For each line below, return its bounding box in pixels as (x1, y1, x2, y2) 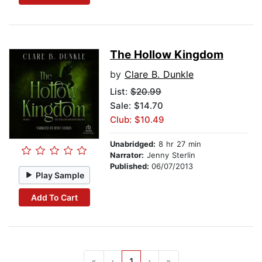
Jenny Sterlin (144, 150, 195, 160)
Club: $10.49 (110, 114, 164, 126)
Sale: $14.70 (110, 100, 163, 112)
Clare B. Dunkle (125, 68, 194, 81)
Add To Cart (30, 192, 78, 202)
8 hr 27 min (156, 139, 201, 149)
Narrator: (110, 150, 144, 160)
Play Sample (36, 170, 85, 180)
